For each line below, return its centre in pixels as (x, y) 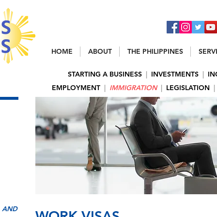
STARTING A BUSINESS (105, 74)
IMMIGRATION (133, 88)
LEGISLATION (188, 88)
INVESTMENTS (175, 74)
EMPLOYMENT (76, 88)
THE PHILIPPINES (155, 51)
